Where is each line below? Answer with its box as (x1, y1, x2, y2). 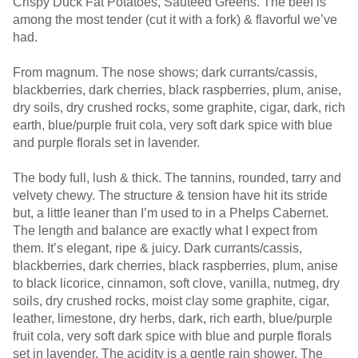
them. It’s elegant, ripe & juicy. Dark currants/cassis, (13, 241, 302, 255)
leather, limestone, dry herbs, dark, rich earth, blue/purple (13, 312, 332, 325)
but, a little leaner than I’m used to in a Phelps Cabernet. (13, 206, 328, 220)
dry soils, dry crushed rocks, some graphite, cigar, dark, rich (13, 101, 345, 114)
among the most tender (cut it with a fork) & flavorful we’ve (13, 13, 337, 26)
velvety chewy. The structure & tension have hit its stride (13, 189, 328, 202)
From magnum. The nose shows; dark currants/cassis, (13, 66, 317, 79)
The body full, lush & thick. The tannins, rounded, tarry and (13, 171, 341, 185)
